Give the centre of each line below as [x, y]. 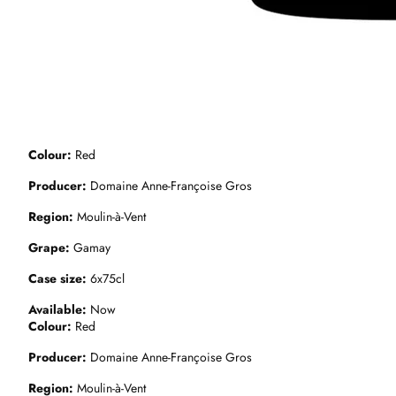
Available [55, 309]
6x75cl [106, 278]
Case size [55, 278]
